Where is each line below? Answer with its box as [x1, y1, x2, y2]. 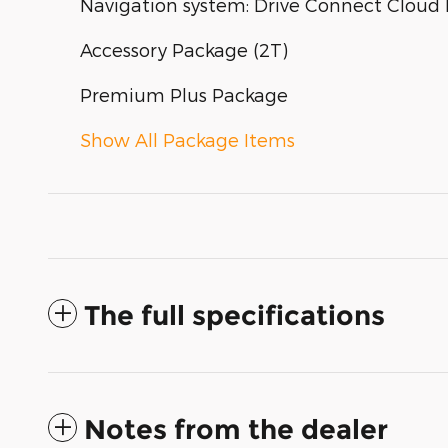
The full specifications [84, 299, 385, 333]
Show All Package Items [80, 129, 295, 151]
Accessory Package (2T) [80, 39, 288, 61]
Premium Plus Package [80, 84, 288, 106]
